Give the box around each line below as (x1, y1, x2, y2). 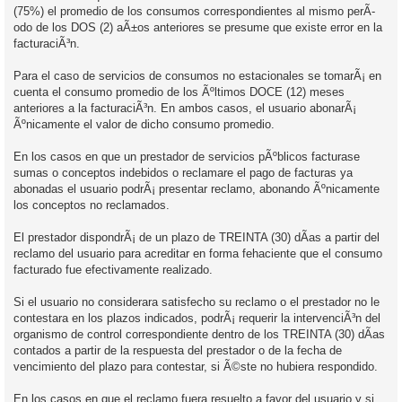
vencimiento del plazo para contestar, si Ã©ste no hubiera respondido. (13, 359, 378, 373)
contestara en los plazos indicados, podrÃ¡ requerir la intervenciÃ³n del (13, 310, 380, 325)
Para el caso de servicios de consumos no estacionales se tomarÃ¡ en (13, 68, 381, 83)
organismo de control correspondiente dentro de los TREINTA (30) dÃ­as (13, 327, 385, 341)
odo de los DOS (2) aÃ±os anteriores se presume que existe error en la (13, 20, 382, 34)
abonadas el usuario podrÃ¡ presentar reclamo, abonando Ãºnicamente (13, 181, 380, 196)
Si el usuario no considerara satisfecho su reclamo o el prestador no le (13, 294, 380, 309)
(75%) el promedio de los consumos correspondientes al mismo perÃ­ (13, 4, 375, 18)
